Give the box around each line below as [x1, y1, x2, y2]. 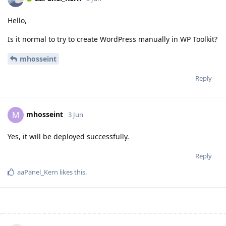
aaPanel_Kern [17, 167, 58, 177]
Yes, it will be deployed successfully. [8, 131, 129, 141]
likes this [58, 167, 85, 177]
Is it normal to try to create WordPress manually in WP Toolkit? [8, 34, 217, 44]
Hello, [8, 16, 27, 26]
